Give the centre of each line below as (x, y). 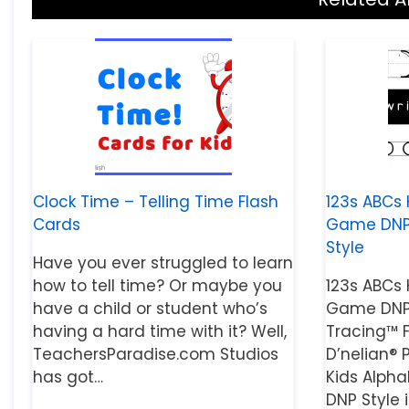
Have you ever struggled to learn (163, 263)
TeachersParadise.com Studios (156, 355)
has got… (68, 378)
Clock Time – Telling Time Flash (156, 202)
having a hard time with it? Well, (160, 332)
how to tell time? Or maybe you (157, 286)
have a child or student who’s (150, 309)
